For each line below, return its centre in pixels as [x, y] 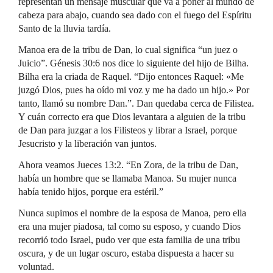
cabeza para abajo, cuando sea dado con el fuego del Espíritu [135, 15]
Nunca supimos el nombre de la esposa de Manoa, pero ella [132, 213]
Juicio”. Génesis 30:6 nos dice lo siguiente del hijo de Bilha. [133, 63]
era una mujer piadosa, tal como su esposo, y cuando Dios [129, 226]
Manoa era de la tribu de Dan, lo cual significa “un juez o [128, 50]
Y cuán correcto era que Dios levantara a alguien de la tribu [132, 117]
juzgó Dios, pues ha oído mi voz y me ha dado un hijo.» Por [134, 90]
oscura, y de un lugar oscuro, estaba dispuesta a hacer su [126, 253]
